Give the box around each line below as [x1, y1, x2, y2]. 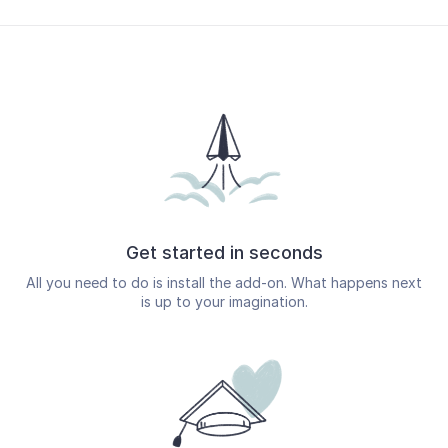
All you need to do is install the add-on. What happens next [26, 273, 422, 291]
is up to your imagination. [140, 292, 308, 310]
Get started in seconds [125, 241, 323, 263]
